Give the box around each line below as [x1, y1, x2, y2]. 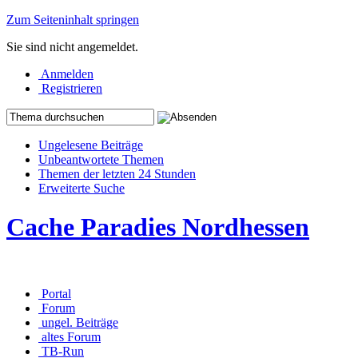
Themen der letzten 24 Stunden [38, 167, 196, 181]
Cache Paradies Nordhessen [6, 213, 309, 242]
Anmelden [41, 67, 93, 81]
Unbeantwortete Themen [38, 153, 164, 166]
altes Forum [42, 329, 101, 344]
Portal [42, 286, 71, 300]
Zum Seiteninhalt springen [6, 13, 139, 26]
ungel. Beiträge [42, 315, 118, 329]
